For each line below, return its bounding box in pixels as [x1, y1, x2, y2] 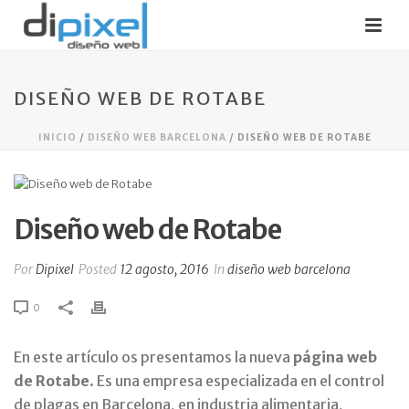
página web [293, 347, 377, 366]
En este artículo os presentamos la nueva [14, 347, 293, 366]
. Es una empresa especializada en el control [89, 371, 384, 390]
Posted [76, 260, 120, 278]
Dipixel [36, 260, 74, 278]
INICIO [37, 131, 77, 143]
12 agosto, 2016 [120, 260, 209, 278]
